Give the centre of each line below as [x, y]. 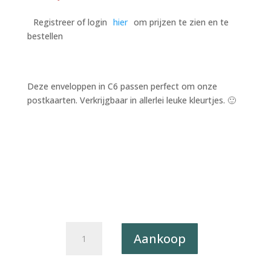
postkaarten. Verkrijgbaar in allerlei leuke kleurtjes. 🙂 [131, 100]
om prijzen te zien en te [181, 22]
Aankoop [160, 238]
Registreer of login [70, 22]
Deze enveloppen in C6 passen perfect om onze [122, 87]
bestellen [45, 36]
